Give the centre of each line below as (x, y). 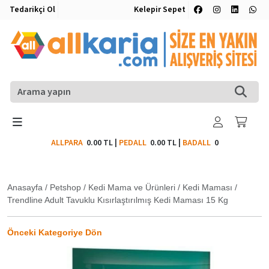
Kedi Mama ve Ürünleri (132, 187)
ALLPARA (68, 143)
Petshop (65, 187)
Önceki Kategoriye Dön (55, 232)
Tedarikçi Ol (32, 10)
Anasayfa (25, 187)
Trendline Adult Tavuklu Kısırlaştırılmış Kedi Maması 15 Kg (118, 200)
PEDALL (134, 143)
